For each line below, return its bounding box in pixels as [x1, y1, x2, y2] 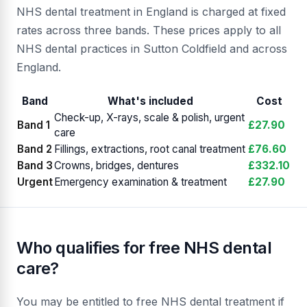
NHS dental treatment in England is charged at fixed [16, 5, 286, 19]
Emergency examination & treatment [54, 175, 227, 189]
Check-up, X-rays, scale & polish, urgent [54, 111, 245, 125]
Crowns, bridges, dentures [54, 159, 179, 173]
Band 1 [17, 119, 50, 132]
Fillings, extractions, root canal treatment [54, 143, 245, 156]
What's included [108, 95, 193, 108]
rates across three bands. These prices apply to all [16, 23, 281, 38]
